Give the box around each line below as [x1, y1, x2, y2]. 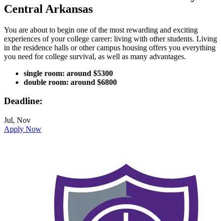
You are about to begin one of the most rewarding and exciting [4, 25, 198, 34]
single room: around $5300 [24, 69, 113, 77]
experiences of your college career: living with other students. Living [4, 34, 217, 43]
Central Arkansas [4, 2, 93, 15]
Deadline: [4, 96, 42, 107]
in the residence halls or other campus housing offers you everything [4, 43, 216, 52]
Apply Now [4, 125, 41, 134]
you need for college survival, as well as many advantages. [4, 52, 186, 61]
